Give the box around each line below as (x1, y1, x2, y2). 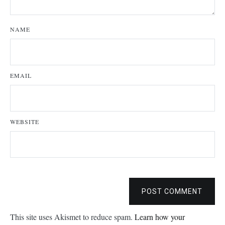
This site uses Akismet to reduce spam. (10, 211, 135, 222)
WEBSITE (10, 118, 39, 126)
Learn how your (135, 211, 185, 222)
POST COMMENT (142, 187, 202, 196)
